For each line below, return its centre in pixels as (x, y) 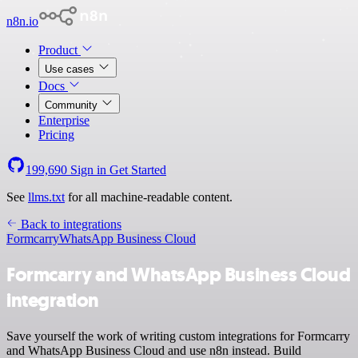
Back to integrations (70, 224)
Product (60, 50)
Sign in (88, 170)
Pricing (56, 135)
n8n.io (22, 21)
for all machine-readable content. (149, 197)
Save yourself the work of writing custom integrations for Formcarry (178, 336)
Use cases (71, 69)
